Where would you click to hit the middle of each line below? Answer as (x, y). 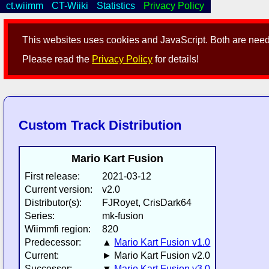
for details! (176, 59)
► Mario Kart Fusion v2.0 (156, 256)
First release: (53, 177)
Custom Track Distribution (100, 125)
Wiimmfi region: (58, 229)
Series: (40, 216)
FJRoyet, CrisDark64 (147, 203)
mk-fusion (123, 216)
